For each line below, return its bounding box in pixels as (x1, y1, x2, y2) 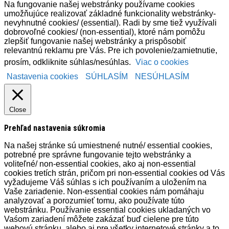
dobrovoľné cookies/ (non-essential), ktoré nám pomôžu (4, 27, 205, 36)
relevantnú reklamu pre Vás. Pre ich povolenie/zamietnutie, (4, 45, 217, 55)
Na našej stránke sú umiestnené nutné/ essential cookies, (4, 141, 212, 150)
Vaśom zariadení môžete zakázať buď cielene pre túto (4, 214, 199, 223)
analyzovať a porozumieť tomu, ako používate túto (4, 196, 185, 205)
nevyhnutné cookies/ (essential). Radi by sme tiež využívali (4, 18, 217, 27)
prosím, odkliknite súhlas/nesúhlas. (4, 57, 133, 66)
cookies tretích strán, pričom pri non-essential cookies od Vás (4, 168, 225, 177)
